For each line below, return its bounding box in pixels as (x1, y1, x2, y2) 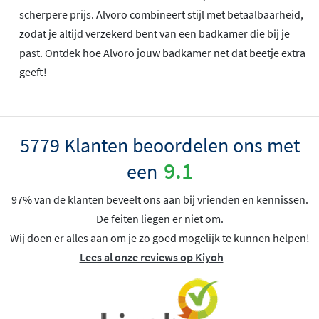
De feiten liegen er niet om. (95, 211, 224, 226)
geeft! (19, 65, 47, 80)
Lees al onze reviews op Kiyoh (79, 250, 224, 265)
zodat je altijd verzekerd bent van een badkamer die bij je (19, 26, 290, 41)
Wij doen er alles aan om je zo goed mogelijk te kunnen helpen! (9, 231, 310, 246)
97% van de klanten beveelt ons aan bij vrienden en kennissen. (11, 192, 308, 207)
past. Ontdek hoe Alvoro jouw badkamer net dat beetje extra (19, 46, 305, 61)
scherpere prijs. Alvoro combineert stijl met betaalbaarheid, (19, 7, 303, 22)
